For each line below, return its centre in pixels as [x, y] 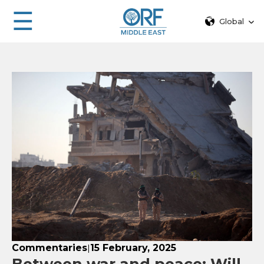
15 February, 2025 [133, 248]
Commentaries [49, 248]
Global [232, 21]
